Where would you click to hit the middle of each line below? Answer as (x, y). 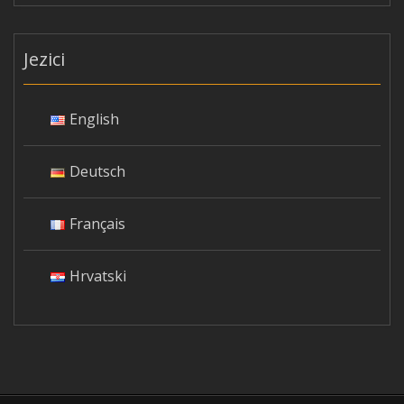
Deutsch (97, 172)
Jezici (44, 60)
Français (97, 224)
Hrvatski (97, 276)
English (94, 119)
